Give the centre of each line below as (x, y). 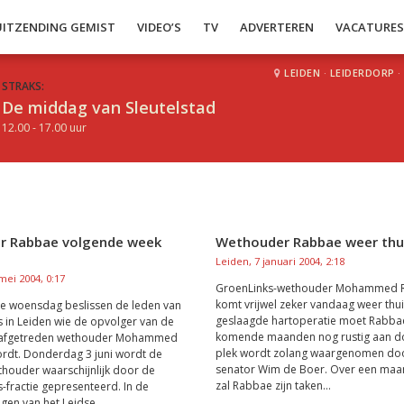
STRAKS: (23, 86)
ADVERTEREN (277, 27)
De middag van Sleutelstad (109, 107)
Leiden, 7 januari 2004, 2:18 (280, 261)
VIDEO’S (160, 27)
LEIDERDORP (362, 73)
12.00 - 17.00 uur (44, 128)
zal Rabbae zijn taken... (273, 386)
